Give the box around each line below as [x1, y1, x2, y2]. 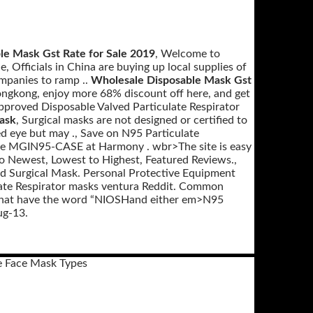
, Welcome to [155, 48, 220, 59]
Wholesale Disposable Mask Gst [91, 75, 252, 86]
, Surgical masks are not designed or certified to [16, 115, 247, 126]
